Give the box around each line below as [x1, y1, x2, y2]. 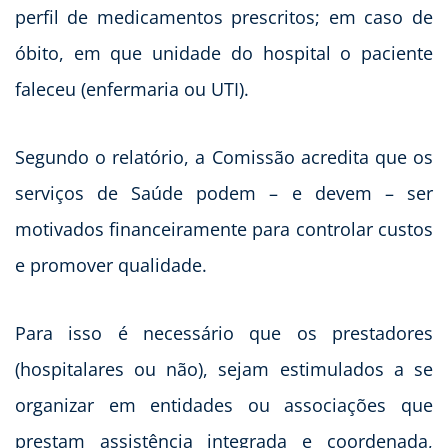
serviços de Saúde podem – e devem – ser [15, 181, 433, 206]
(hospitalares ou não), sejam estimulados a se [15, 357, 433, 382]
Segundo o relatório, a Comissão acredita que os [15, 145, 433, 170]
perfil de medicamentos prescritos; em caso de [15, 5, 433, 30]
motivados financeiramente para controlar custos [15, 217, 433, 242]
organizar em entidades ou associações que [15, 393, 433, 418]
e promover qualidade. [15, 253, 207, 278]
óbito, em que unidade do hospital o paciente [15, 41, 433, 66]
